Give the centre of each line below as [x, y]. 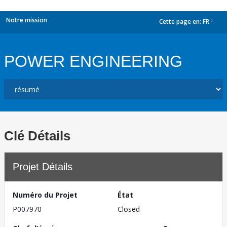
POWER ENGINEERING [93, 61]
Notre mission [27, 20]
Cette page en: [181, 22]
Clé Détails [37, 136]
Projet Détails [43, 167]
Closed [129, 209]
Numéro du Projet [45, 195]
